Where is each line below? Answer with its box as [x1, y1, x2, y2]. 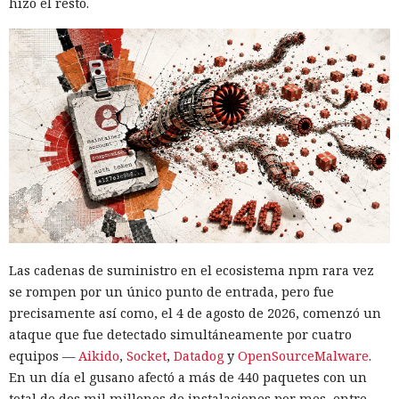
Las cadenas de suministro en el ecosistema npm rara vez [9, 261, 374, 279]
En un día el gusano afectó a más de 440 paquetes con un [9, 368, 367, 386]
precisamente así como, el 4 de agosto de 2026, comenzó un [9, 304, 381, 322]
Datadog [174, 346, 224, 364]
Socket [126, 346, 167, 364]
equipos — [9, 346, 78, 364]
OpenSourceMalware [238, 346, 369, 364]
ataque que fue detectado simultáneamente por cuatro [9, 325, 352, 343]
